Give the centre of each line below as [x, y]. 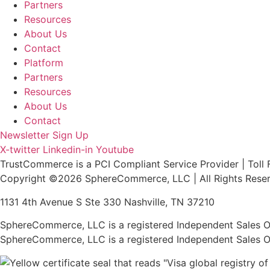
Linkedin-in [68, 150]
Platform [44, 63]
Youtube [115, 150]
